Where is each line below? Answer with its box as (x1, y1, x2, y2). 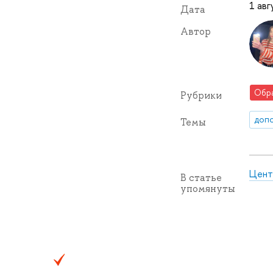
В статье (180, 171, 222, 184)
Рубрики (180, 88, 222, 102)
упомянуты (180, 182, 235, 195)
